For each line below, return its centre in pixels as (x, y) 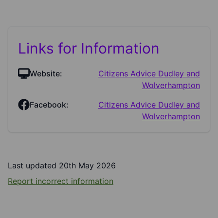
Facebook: (49, 105)
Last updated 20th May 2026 (62, 166)
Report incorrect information (61, 181)
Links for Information (89, 48)
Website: (46, 74)
